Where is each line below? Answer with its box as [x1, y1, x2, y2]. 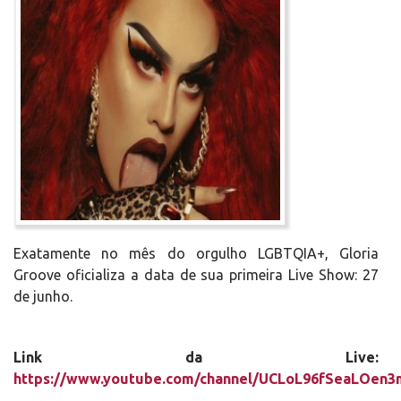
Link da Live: [13, 349, 379, 365]
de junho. [13, 288, 73, 304]
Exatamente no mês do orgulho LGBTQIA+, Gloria [13, 245, 379, 261]
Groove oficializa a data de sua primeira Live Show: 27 [13, 267, 379, 283]
